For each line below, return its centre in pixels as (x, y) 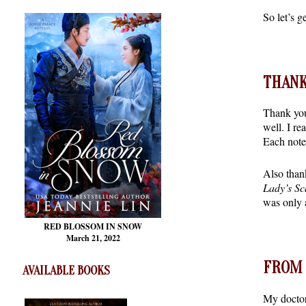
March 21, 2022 (93, 238)
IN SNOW (124, 227)
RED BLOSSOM (75, 227)
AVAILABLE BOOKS (66, 271)
